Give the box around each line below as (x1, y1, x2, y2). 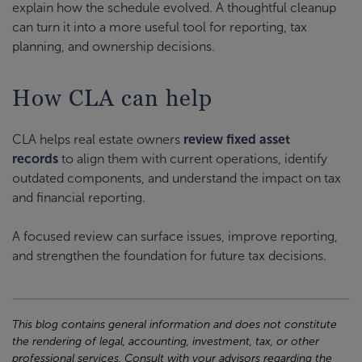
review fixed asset (183, 132, 290, 146)
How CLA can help (12, 84, 213, 111)
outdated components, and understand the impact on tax (12, 170, 341, 185)
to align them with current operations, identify (58, 151, 327, 166)
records (12, 151, 58, 166)
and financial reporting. (12, 190, 145, 204)
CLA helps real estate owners (12, 132, 183, 146)
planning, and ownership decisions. (12, 39, 215, 53)
